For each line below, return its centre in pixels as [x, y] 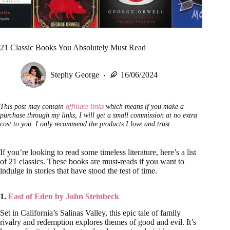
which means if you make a [144, 107]
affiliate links [85, 107]
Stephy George [75, 74]
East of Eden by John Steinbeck [64, 196]
